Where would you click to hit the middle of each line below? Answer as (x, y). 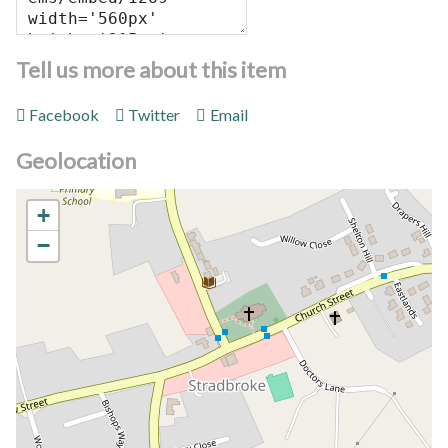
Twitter (154, 115)
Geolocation (76, 161)
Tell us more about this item (151, 70)
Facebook (64, 115)
